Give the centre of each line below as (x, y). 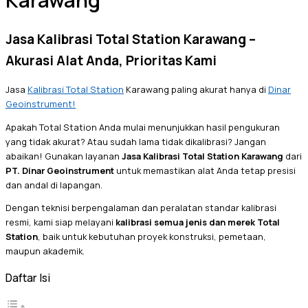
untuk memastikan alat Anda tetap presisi (205, 170)
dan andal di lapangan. (54, 185)
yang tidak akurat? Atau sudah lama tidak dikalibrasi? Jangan (136, 141)
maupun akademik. (45, 251)
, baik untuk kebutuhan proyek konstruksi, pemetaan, (152, 237)
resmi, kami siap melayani (60, 222)
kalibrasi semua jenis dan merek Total (198, 222)
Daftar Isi (28, 278)
